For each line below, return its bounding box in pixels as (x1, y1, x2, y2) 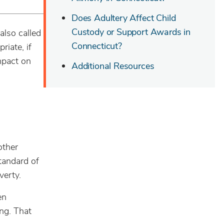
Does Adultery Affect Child (71, 12, 176, 24)
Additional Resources (71, 60, 154, 72)
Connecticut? (71, 40, 122, 52)
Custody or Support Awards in (71, 26, 190, 38)
